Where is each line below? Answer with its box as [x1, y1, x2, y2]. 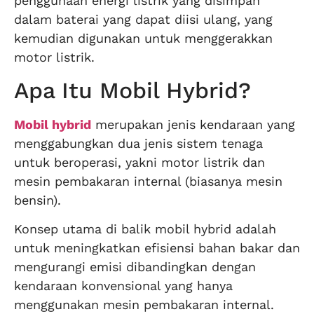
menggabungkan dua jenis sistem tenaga [14, 135, 263, 151]
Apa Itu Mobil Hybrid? [14, 76, 251, 104]
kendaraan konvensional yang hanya [14, 278, 233, 293]
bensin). [14, 192, 61, 207]
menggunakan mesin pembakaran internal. [14, 296, 274, 312]
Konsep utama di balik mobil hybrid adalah [14, 221, 276, 236]
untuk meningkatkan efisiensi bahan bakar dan [14, 240, 300, 255]
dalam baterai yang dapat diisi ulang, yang [14, 12, 273, 27]
